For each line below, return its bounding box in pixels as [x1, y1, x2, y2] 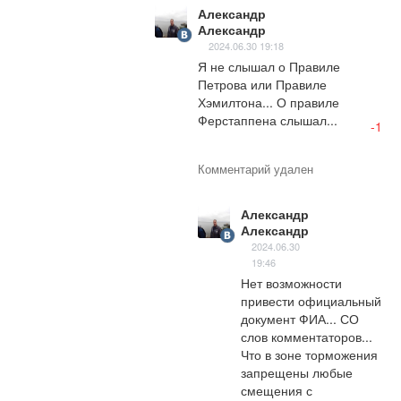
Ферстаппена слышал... [198, 110, 337, 129]
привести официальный [241, 291, 381, 310]
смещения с [241, 380, 312, 399]
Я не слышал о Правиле [198, 56, 340, 75]
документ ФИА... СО [241, 309, 359, 328]
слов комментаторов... [241, 327, 372, 346]
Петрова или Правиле [198, 74, 327, 93]
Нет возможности [241, 273, 342, 292]
